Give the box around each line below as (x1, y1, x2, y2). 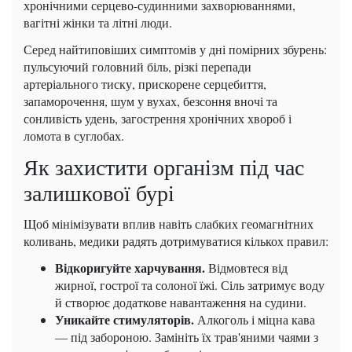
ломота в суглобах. (24, 127, 124, 145)
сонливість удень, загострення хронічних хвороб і (24, 110, 291, 127)
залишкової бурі (24, 178, 174, 208)
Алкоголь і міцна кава (194, 311, 315, 328)
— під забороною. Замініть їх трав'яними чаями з (55, 328, 318, 346)
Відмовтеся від (205, 259, 288, 277)
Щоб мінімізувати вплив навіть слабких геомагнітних (24, 215, 313, 233)
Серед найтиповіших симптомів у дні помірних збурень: (24, 41, 327, 58)
